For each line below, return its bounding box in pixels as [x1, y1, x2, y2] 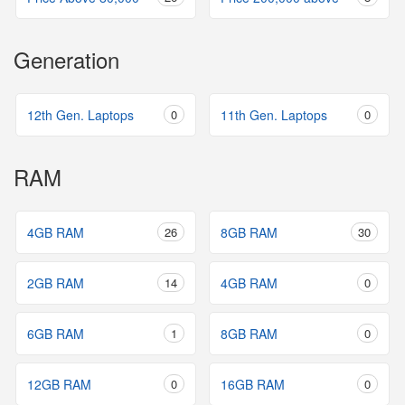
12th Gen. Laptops [27, 106, 134, 124]
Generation [14, 43, 119, 75]
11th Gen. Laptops [221, 106, 327, 124]
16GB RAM [221, 375, 285, 393]
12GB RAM [27, 375, 91, 393]
